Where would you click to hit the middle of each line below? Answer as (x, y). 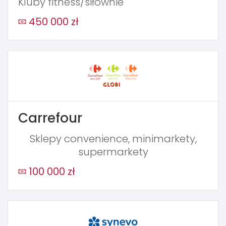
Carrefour (50, 118)
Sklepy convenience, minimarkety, (113, 138)
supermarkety (113, 152)
